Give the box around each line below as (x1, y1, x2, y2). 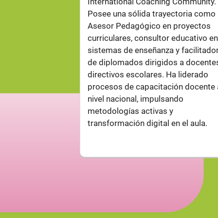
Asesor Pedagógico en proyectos (88, 21, 211, 31)
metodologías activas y (88, 106, 174, 116)
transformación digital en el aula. (88, 118, 208, 128)
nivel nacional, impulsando (88, 94, 184, 104)
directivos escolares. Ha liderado (88, 70, 209, 79)
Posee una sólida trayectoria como (88, 9, 216, 18)
